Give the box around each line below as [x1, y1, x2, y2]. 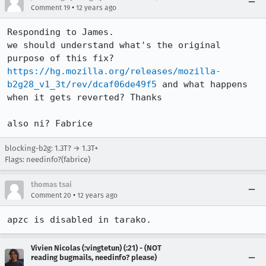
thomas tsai [31, 180, 72, 189]
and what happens [157, 79, 248, 90]
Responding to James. [7, 27, 119, 37]
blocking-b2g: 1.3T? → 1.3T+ [5, 144, 98, 153]
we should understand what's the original [7, 40, 221, 50]
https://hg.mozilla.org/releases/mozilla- [7, 66, 221, 77]
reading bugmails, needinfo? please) [31, 253, 157, 262]
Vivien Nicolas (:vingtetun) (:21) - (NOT [31, 243, 161, 252]
